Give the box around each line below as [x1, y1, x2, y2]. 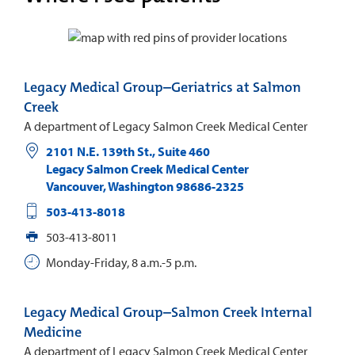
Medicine [24, 322, 82, 342]
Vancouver [45, 177, 103, 194]
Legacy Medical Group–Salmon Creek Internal [24, 302, 312, 322]
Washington [105, 177, 174, 194]
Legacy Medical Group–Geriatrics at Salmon [24, 77, 301, 97]
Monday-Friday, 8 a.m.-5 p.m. [45, 254, 197, 270]
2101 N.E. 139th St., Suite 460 [45, 143, 210, 159]
